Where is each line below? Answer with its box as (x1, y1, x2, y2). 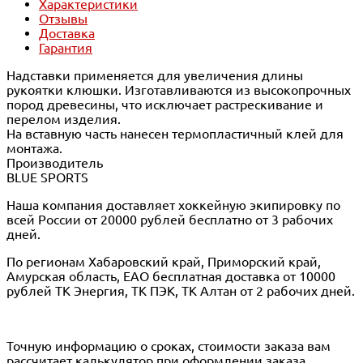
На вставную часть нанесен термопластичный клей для (6, 126, 344, 141)
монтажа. (6, 140, 62, 156)
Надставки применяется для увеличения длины (6, 67, 303, 83)
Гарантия (39, 40, 92, 55)
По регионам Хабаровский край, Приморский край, (6, 254, 321, 269)
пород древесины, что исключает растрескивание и (6, 96, 323, 112)
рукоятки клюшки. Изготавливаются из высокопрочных (6, 82, 351, 97)
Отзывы (39, 11, 88, 26)
